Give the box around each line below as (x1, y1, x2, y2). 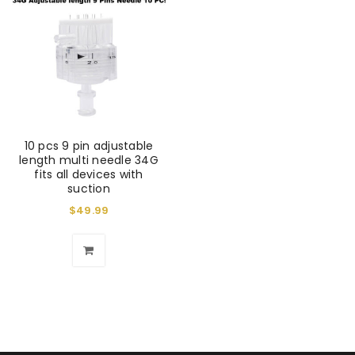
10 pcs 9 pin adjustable (24, 137, 154, 154)
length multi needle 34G (19, 151, 158, 168)
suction (67, 180, 110, 197)
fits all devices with (34, 166, 143, 182)
